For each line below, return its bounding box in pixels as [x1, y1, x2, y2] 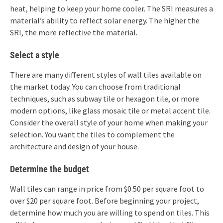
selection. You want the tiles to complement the [10, 129, 175, 139]
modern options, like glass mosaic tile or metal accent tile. [10, 105, 211, 115]
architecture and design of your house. [10, 141, 139, 151]
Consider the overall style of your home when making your [10, 117, 208, 127]
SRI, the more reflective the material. [10, 27, 137, 37]
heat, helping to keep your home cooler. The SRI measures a [10, 3, 213, 13]
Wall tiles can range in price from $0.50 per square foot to [10, 183, 204, 194]
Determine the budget [10, 163, 89, 174]
